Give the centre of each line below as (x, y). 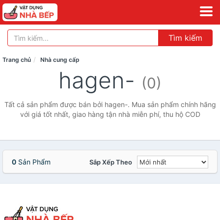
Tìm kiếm (185, 38)
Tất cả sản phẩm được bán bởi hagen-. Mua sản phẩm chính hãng (110, 104)
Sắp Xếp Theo (111, 162)
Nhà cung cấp (60, 60)
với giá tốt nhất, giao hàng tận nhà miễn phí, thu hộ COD (110, 114)
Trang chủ (17, 60)
